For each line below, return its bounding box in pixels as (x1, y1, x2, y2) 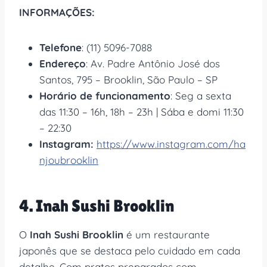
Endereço (39, 57, 86, 70)
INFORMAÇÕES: (19, 5, 95, 18)
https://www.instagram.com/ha (97, 137, 246, 150)
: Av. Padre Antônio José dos (86, 57, 220, 70)
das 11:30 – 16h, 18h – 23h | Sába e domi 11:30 (39, 105, 244, 118)
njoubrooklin (39, 153, 98, 166)
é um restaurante (123, 228, 210, 241)
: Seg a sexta (170, 89, 231, 102)
